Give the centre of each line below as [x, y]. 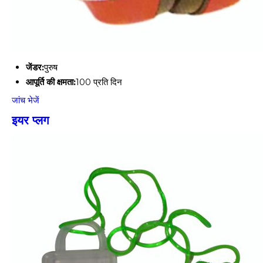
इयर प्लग [30, 120]
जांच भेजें [26, 100]
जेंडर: [35, 67]
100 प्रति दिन [99, 82]
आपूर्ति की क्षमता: [51, 82]
